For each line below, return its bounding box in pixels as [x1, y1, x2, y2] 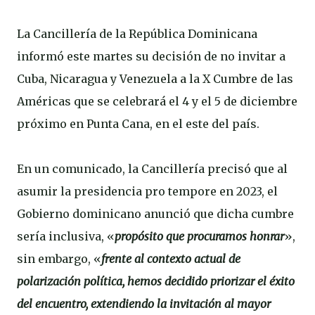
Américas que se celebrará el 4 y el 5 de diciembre [17, 94, 297, 108]
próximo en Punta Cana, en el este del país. [17, 117, 259, 131]
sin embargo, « [17, 252, 101, 266]
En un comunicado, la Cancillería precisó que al [17, 162, 288, 176]
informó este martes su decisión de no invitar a [17, 49, 285, 63]
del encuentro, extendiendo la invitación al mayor [17, 297, 271, 311]
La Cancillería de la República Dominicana [17, 27, 257, 41]
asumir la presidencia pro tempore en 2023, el [17, 184, 278, 198]
